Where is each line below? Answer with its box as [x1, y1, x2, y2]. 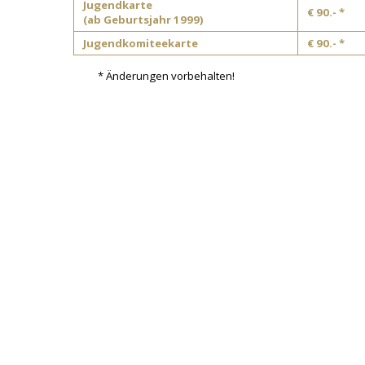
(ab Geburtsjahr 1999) [82, 12, 204, 28]
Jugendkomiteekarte [82, 36, 198, 51]
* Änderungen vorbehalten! [98, 68, 235, 83]
